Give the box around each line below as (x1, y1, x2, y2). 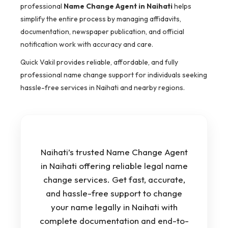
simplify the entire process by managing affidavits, (20, 14, 181, 24)
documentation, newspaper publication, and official (20, 27, 184, 37)
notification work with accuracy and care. (20, 40, 153, 49)
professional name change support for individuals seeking (20, 70, 207, 80)
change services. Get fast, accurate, (43, 174, 185, 185)
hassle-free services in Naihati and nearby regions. (20, 83, 185, 93)
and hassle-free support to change (46, 188, 182, 199)
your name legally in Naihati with (50, 202, 178, 213)
